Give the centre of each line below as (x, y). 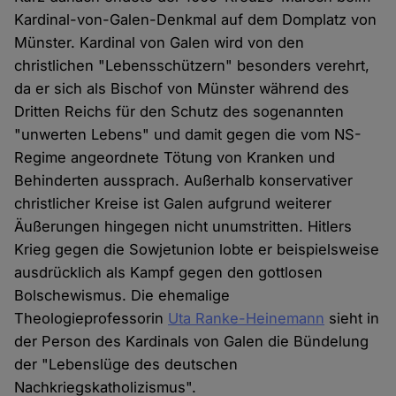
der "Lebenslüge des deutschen (126, 365)
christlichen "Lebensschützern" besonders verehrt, (192, 66)
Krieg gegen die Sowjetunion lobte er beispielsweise (197, 250)
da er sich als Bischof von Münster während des (182, 89)
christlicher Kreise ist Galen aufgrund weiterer (173, 204)
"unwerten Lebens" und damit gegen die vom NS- (188, 135)
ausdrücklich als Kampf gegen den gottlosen (169, 273)
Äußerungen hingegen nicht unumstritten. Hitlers (183, 227)
